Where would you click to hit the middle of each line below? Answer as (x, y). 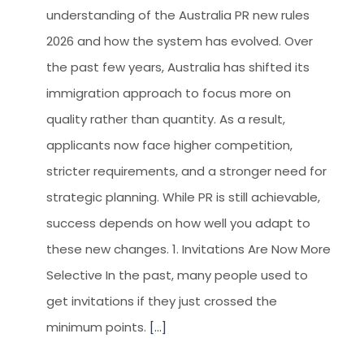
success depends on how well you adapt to (178, 223)
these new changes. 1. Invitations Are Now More (188, 249)
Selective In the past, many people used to (177, 275)
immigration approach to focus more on (169, 93)
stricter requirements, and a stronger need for (186, 171)
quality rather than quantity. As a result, (166, 119)
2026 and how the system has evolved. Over (180, 41)
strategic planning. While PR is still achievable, (183, 197)
